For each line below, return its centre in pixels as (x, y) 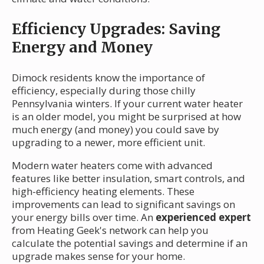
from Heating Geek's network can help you (110, 230)
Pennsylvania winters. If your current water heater (127, 104)
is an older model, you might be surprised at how (126, 117)
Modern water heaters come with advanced (112, 166)
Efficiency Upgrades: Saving (116, 29)
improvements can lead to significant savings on (123, 204)
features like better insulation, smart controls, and (128, 179)
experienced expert (203, 217)
